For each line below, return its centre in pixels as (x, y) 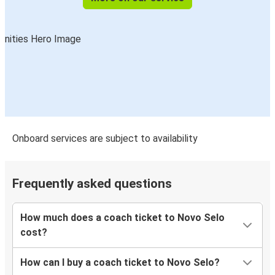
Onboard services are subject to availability (105, 139)
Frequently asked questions (92, 184)
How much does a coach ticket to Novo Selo (122, 218)
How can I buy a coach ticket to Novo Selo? (120, 263)
